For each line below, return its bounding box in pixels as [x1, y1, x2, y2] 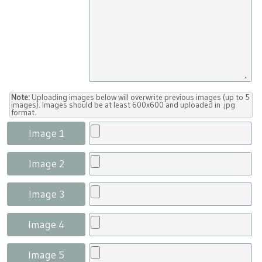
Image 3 [28, 188, 64, 201]
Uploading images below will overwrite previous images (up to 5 [30, 92, 250, 102]
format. [11, 107, 37, 118]
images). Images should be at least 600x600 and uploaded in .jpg [11, 99, 236, 110]
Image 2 [28, 157, 64, 170]
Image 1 [28, 126, 64, 140]
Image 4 [28, 218, 65, 232]
